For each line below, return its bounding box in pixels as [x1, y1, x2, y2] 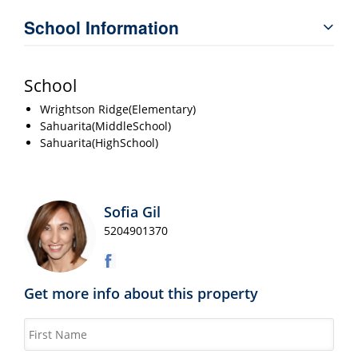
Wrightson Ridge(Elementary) [40, 101, 196, 117]
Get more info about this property [24, 283, 258, 303]
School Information [24, 14, 179, 39]
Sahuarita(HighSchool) [40, 134, 158, 150]
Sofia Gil [104, 201, 161, 221]
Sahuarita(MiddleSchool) [40, 117, 171, 133]
